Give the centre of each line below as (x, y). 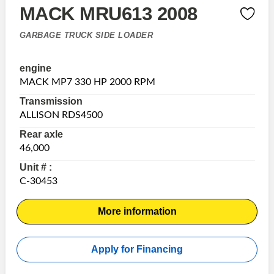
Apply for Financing (137, 249)
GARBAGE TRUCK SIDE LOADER (86, 35)
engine (35, 68)
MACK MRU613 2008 (108, 14)
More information (137, 211)
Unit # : (35, 167)
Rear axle (41, 134)
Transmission (51, 101)
